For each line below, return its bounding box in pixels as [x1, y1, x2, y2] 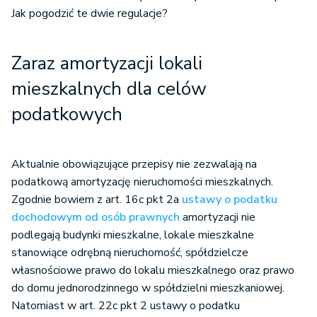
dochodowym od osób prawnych [11, 209, 180, 225]
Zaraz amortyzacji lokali [11, 51, 202, 76]
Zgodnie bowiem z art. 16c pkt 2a [11, 192, 182, 207]
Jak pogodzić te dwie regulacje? [11, 6, 168, 21]
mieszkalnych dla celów [11, 76, 207, 101]
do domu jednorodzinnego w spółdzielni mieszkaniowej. [11, 280, 284, 296]
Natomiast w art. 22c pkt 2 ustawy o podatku [11, 298, 240, 313]
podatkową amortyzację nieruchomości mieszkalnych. [11, 174, 273, 190]
